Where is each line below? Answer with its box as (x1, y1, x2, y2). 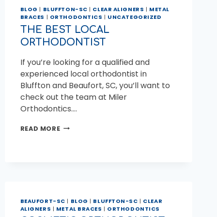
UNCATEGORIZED (108, 13, 162, 21)
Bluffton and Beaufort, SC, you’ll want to (20, 79, 170, 91)
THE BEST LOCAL (20, 24, 109, 35)
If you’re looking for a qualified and (20, 56, 150, 68)
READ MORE (20, 124, 61, 133)
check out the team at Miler (20, 91, 127, 103)
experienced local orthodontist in (20, 68, 147, 79)
